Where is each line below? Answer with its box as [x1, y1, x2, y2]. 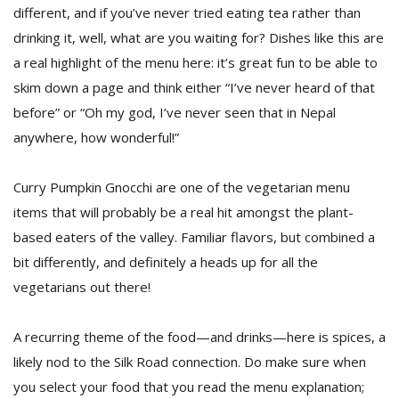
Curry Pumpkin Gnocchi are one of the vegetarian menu [13, 178, 350, 196]
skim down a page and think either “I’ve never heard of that [13, 78, 375, 96]
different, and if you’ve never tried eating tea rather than [13, 4, 361, 21]
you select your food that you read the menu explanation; [13, 378, 364, 395]
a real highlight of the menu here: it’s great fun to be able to [13, 53, 378, 71]
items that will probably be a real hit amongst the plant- [13, 203, 354, 221]
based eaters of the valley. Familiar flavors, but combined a [13, 228, 375, 246]
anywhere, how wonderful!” [13, 128, 179, 146]
